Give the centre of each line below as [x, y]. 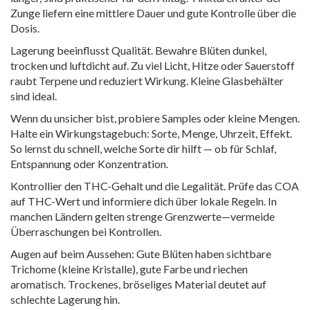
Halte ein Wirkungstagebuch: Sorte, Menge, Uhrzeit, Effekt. [151, 133]
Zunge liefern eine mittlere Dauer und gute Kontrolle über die [153, 13]
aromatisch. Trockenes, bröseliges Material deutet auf [138, 284]
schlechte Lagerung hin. [65, 299]
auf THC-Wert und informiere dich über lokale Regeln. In [144, 201]
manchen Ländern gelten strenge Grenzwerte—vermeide [143, 216]
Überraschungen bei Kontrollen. [86, 231]
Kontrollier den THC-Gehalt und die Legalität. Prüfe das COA [155, 186]
